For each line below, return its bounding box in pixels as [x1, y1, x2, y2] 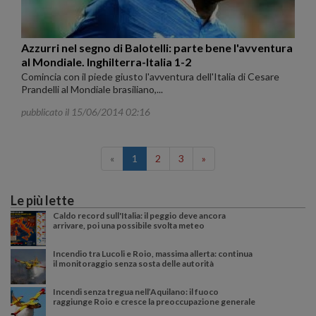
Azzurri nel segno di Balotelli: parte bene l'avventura [21, 41, 293, 55]
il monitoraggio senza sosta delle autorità [53, 258, 214, 269]
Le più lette [11, 193, 74, 209]
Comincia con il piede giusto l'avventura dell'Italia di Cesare [21, 71, 279, 83]
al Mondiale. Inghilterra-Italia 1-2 [21, 55, 191, 69]
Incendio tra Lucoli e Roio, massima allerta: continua [53, 248, 253, 260]
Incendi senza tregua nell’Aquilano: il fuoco [53, 286, 219, 298]
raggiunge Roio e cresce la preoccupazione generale [53, 296, 255, 308]
